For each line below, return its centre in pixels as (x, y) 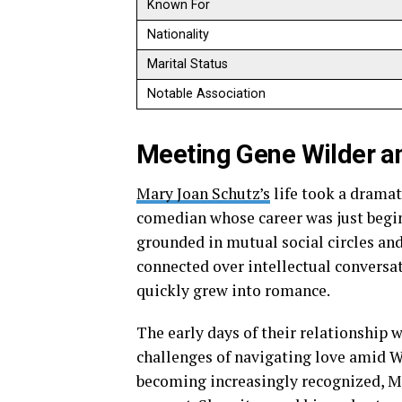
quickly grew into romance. (233, 291)
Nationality (179, 35)
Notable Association (207, 94)
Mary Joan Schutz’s (203, 194)
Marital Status (188, 65)
